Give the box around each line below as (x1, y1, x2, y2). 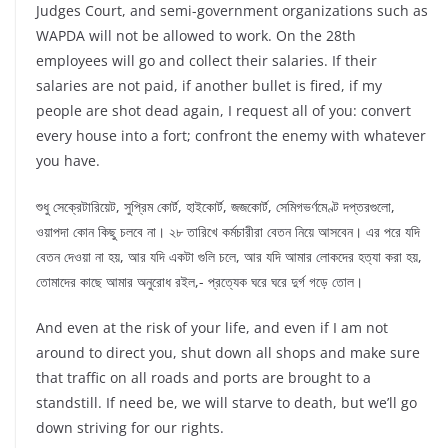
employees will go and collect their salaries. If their (36, 51, 377, 71)
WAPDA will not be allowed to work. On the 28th (36, 26, 356, 46)
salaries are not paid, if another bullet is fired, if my (36, 76, 382, 96)
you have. (36, 151, 100, 171)
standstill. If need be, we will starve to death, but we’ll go (36, 393, 417, 413)
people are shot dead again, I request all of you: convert (36, 101, 411, 121)
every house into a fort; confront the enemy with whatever (36, 126, 426, 146)
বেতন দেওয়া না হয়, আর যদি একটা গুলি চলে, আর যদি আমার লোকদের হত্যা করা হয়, (36, 247, 422, 267)
